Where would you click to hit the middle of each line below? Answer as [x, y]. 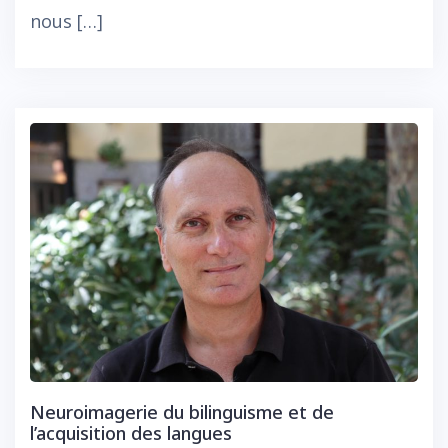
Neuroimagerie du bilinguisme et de [182, 411]
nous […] [66, 21]
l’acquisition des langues [131, 432]
